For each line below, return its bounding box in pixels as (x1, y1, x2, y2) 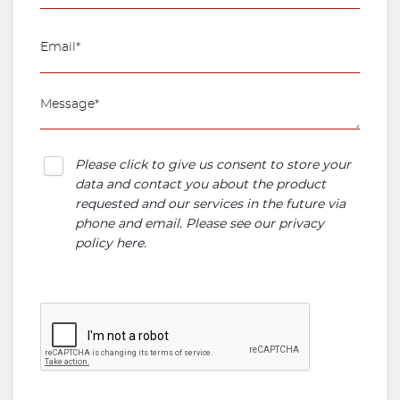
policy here (75, 237, 144, 250)
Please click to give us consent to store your (75, 159, 351, 171)
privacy (279, 218, 324, 230)
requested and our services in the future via (75, 198, 346, 211)
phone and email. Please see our (75, 218, 279, 230)
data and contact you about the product (75, 179, 326, 191)
